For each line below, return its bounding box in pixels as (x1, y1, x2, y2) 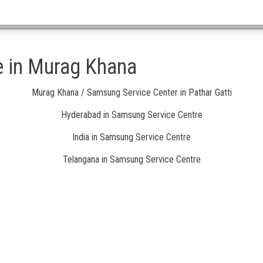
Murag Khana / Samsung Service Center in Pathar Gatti (31, 86, 232, 98)
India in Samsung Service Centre (72, 131, 191, 143)
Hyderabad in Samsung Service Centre (60, 109, 203, 120)
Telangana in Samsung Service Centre (62, 153, 201, 165)
